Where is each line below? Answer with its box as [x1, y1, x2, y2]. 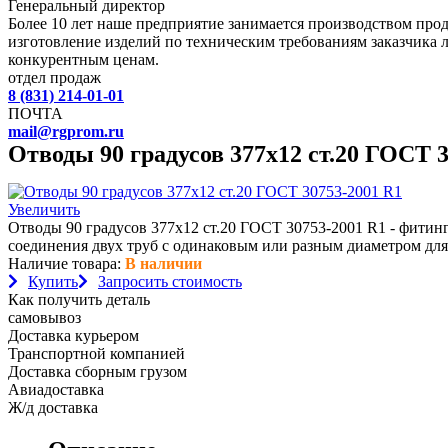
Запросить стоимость [98, 273, 242, 290]
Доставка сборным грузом [8, 363, 187, 380]
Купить [28, 273, 78, 290]
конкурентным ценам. [8, 51, 159, 68]
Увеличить [8, 201, 80, 218]
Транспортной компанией [8, 345, 185, 362]
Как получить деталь [8, 291, 150, 308]
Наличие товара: [8, 255, 125, 272]
